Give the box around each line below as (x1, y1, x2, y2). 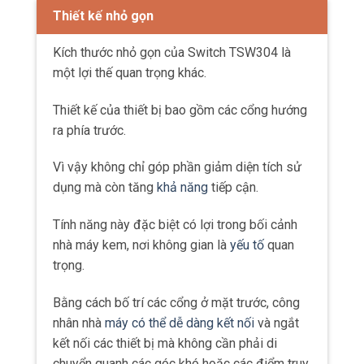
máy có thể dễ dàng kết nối (105, 314, 254, 331)
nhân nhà (53, 314, 105, 331)
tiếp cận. (208, 180, 258, 196)
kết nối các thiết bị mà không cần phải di (53, 335, 277, 351)
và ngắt (254, 314, 299, 331)
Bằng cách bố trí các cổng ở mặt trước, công (53, 294, 300, 310)
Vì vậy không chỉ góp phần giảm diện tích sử (53, 159, 301, 175)
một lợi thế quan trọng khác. (53, 64, 206, 80)
